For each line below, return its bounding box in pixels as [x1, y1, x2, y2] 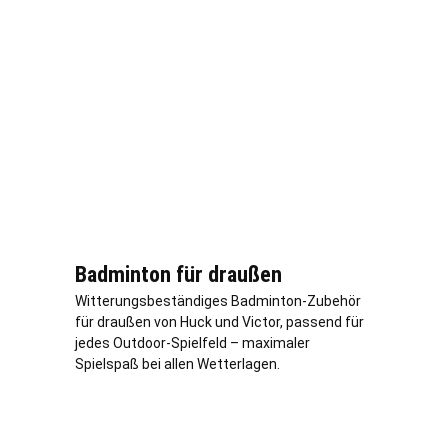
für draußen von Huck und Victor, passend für [75, 314, 364, 331]
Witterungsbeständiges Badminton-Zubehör [75, 293, 361, 310]
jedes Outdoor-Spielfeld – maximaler [75, 335, 310, 352]
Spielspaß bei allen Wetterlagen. [75, 356, 280, 373]
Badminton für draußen [75, 262, 282, 288]
